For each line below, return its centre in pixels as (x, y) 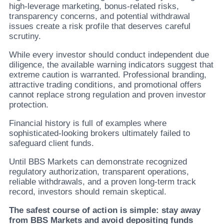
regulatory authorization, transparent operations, (99, 171)
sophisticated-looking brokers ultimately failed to (99, 133)
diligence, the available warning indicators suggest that (111, 64)
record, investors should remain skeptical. (88, 191)
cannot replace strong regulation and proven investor (108, 94)
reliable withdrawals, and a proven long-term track (102, 181)
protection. (29, 104)
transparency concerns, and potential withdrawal (99, 16)
